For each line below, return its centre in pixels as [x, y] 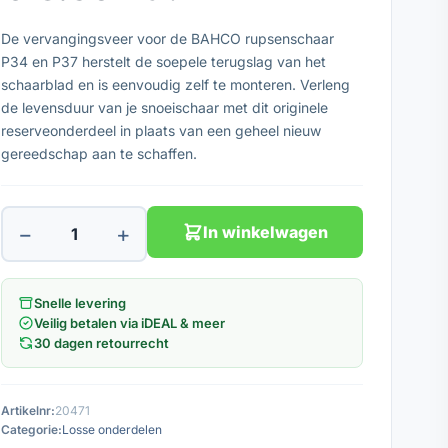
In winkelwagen [265, 232]
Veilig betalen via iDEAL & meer [129, 323]
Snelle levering [80, 303]
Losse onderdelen [112, 429]
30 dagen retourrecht [101, 343]
